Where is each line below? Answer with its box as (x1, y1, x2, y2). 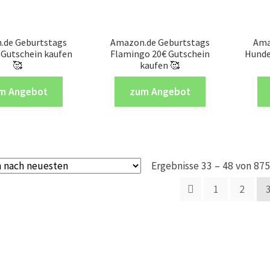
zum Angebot (129, 84, 190, 98)
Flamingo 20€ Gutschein (110, 48, 210, 60)
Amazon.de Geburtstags (110, 36, 210, 49)
